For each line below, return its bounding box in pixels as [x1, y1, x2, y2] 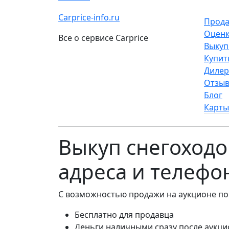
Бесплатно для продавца [75, 209, 174, 220]
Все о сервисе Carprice [58, 32, 148, 43]
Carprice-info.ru [58, 12, 120, 23]
